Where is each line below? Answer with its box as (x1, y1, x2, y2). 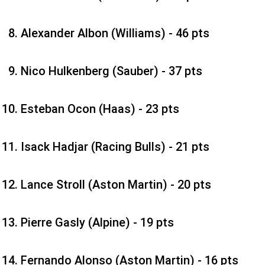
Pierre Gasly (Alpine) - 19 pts (21, 215, 174, 230)
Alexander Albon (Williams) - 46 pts (21, 26, 209, 41)
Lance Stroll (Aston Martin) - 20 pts (21, 177, 211, 192)
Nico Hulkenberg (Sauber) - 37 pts (21, 64, 202, 79)
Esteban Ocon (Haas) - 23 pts (21, 102, 179, 117)
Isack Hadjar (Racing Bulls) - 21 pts (21, 140, 209, 154)
